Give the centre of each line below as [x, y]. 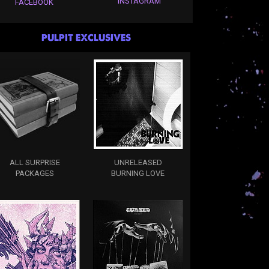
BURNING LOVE [138, 173]
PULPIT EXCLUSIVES [86, 37]
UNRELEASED [138, 162]
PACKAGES [35, 173]
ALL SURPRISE [35, 162]
